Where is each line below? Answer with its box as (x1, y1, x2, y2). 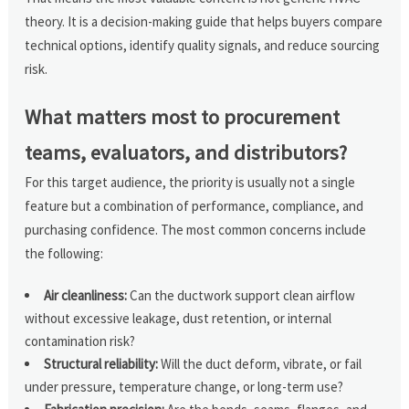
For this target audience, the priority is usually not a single (25, 173, 356, 191)
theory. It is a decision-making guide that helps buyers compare (25, 12, 383, 30)
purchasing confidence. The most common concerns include (25, 220, 367, 238)
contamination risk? (25, 331, 136, 350)
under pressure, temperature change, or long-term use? (25, 377, 344, 395)
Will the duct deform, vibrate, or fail (158, 354, 362, 372)
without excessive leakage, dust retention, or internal (25, 309, 332, 327)
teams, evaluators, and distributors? (25, 139, 348, 165)
